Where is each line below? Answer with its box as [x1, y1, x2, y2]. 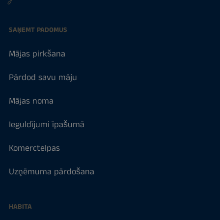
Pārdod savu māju [8, 71, 77, 84]
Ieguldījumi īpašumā [8, 118, 84, 131]
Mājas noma [8, 94, 54, 108]
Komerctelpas [8, 141, 60, 155]
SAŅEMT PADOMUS [8, 25, 67, 35]
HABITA [8, 201, 32, 212]
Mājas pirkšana [8, 47, 65, 60]
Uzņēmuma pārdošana [8, 165, 94, 178]
